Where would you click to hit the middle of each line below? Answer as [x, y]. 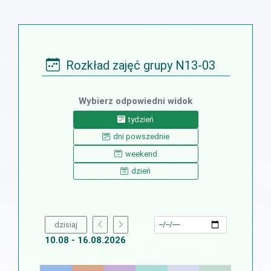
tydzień [141, 119]
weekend [141, 154]
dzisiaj [66, 224]
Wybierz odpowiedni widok [135, 101]
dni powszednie [141, 137]
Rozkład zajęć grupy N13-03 [139, 65]
